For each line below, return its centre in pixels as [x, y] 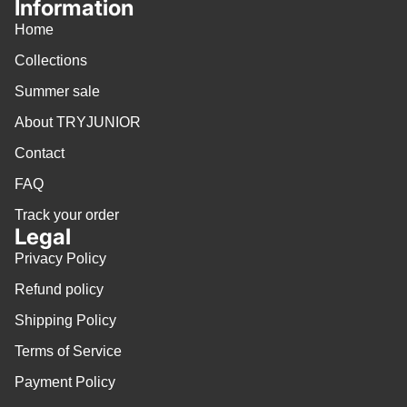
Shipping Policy [65, 321]
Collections [51, 61]
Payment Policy [65, 382]
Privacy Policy [60, 259]
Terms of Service [68, 352]
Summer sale [57, 92]
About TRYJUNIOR [78, 123]
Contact [40, 154]
